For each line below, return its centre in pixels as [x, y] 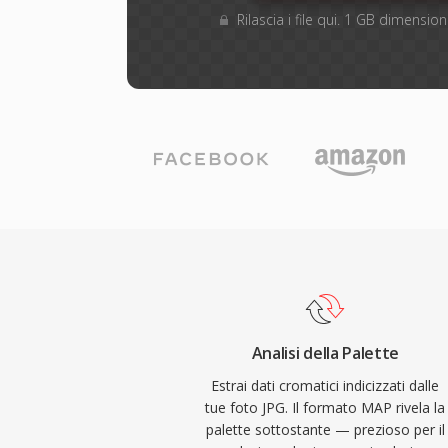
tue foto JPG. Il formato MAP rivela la [325, 407]
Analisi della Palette [325, 353]
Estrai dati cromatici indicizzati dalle [325, 385]
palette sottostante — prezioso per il [325, 429]
